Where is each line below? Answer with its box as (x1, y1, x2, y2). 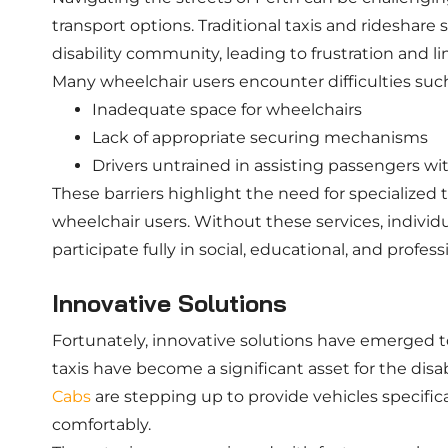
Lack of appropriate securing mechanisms (92, 128, 428, 147)
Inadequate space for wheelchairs (92, 100, 362, 119)
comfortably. (52, 415, 151, 434)
